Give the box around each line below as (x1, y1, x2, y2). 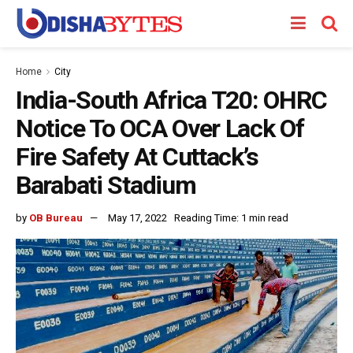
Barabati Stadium (16, 170, 196, 200)
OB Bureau (29, 211, 83, 224)
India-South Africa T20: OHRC (16, 85, 328, 115)
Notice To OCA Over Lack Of (16, 113, 304, 143)
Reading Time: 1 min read (174, 211, 288, 224)
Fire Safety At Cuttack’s (16, 142, 258, 172)
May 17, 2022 (108, 211, 167, 224)
